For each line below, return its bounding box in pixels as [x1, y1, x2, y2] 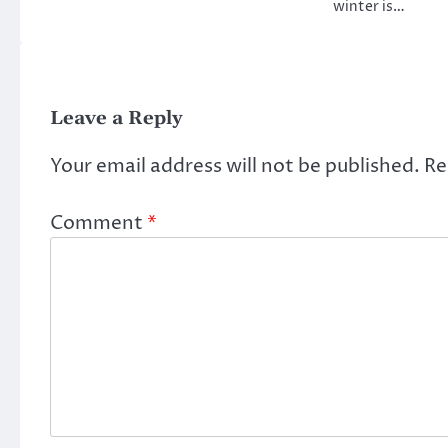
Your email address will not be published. [50, 153, 420, 180]
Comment [50, 209, 147, 236]
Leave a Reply [50, 107, 183, 131]
